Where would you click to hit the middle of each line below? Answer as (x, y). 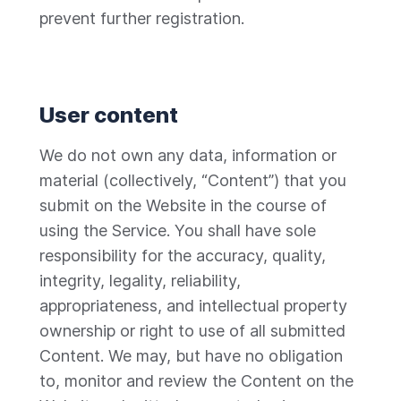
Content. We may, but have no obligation (191, 356)
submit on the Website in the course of (183, 205)
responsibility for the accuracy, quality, (183, 256)
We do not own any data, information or (188, 155)
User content (109, 115)
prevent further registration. (142, 18)
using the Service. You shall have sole (178, 230)
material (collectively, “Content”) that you (193, 180)
